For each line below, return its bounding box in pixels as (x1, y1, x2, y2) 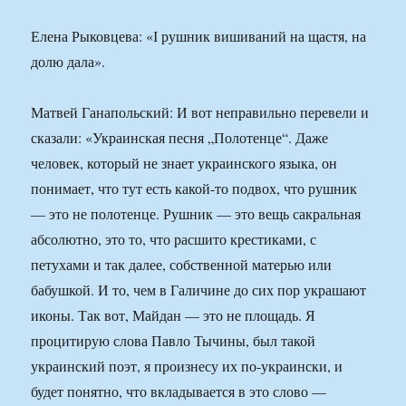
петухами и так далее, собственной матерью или (31, 255, 333, 275)
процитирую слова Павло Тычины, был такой (31, 331, 316, 351)
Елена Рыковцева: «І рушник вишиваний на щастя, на (31, 26, 367, 46)
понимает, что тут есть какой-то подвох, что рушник (31, 179, 358, 198)
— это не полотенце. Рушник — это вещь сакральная (31, 204, 362, 224)
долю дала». (31, 52, 106, 72)
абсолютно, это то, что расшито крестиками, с (31, 229, 317, 249)
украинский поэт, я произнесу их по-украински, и (31, 356, 343, 376)
